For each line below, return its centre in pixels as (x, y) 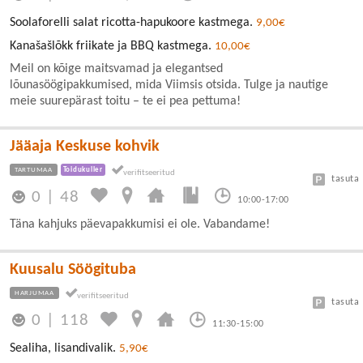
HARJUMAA (34, 293)
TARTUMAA (34, 169)
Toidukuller (83, 169)
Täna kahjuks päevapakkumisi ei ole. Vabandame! (140, 224)
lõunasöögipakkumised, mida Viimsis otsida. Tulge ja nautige (169, 85)
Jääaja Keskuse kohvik (85, 146)
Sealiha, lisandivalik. (64, 349)
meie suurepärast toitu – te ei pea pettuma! (125, 101)
